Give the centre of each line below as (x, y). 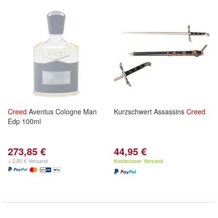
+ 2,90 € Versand (28, 161)
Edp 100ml (24, 121)
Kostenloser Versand (138, 161)
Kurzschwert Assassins (150, 111)
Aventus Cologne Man (62, 111)
